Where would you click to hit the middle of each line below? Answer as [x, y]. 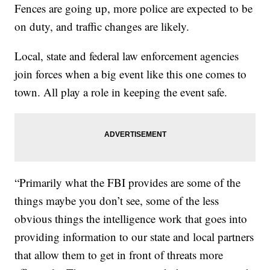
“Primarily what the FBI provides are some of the [128, 182]
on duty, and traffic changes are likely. [102, 26]
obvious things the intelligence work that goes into [131, 218]
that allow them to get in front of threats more [119, 254]
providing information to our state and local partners [134, 236]
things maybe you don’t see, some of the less [117, 200]
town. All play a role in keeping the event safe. [121, 92]
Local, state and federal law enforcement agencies [127, 55]
